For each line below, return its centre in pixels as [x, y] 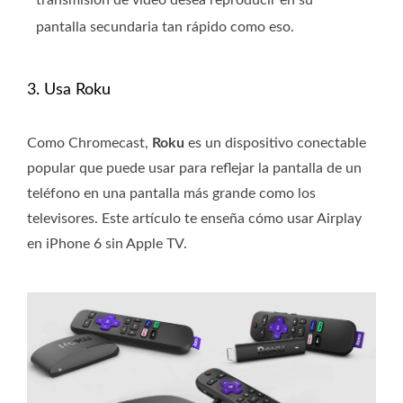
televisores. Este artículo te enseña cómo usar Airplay [194, 219]
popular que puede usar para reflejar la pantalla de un [194, 169]
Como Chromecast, [90, 143]
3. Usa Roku [69, 90]
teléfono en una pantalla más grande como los [171, 194]
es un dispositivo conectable [275, 143]
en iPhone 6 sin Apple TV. [107, 244]
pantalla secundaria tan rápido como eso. [165, 27]
